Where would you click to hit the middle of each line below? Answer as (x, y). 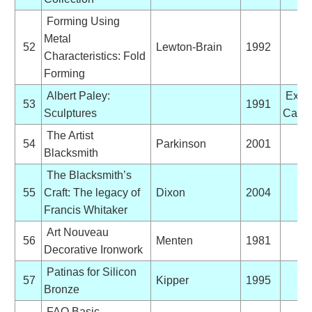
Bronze (61, 289)
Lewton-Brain (187, 47)
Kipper (171, 280)
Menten (173, 240)
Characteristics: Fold (94, 56)
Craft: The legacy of (92, 192)
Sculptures (70, 113)
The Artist (68, 135)
